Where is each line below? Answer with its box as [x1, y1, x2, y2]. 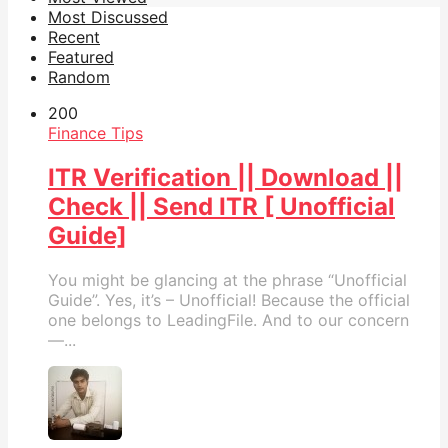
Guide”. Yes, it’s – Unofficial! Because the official [48, 289, 410, 310]
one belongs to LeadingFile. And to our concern [48, 309, 409, 330]
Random [48, 66, 110, 87]
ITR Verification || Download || [48, 162, 403, 192]
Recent [48, 26, 100, 47]
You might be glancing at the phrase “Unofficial [48, 269, 407, 290]
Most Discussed [48, 6, 168, 27]
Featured [48, 46, 114, 67]
